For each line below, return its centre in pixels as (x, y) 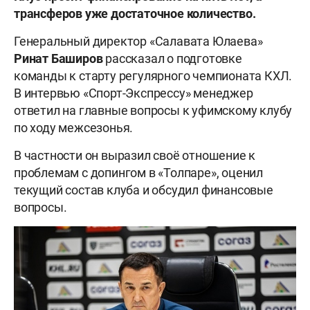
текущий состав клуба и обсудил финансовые (144, 190)
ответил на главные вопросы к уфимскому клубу (153, 111)
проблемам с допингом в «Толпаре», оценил (138, 173)
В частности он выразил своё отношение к (135, 156)
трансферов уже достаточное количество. (135, 14)
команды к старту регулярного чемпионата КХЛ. (153, 76)
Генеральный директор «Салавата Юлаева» (138, 42)
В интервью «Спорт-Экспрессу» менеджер (134, 93)
